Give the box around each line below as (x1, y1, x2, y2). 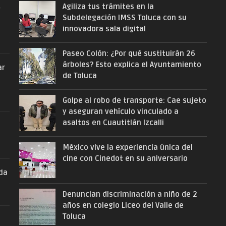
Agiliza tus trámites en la (62, 2, 154, 11)
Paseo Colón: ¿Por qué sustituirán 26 (62, 49, 195, 58)
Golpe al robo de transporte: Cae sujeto (62, 96, 206, 105)
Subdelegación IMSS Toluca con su (62, 13, 187, 22)
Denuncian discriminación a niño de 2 (62, 190, 197, 199)
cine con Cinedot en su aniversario (62, 154, 188, 163)
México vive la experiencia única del (62, 143, 193, 152)
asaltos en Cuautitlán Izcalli (62, 118, 164, 127)
